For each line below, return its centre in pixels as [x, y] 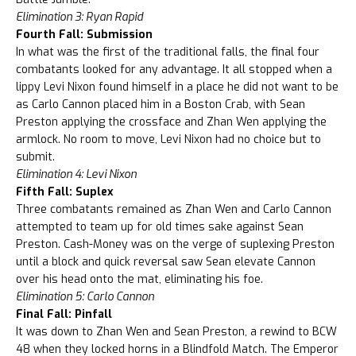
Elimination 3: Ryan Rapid [79, 17]
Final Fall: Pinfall [64, 315]
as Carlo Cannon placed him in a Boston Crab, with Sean [161, 105]
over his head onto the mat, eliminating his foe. [139, 280]
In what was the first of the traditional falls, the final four [168, 52]
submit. [35, 157]
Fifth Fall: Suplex [65, 192]
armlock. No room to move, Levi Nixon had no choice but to [168, 140]
